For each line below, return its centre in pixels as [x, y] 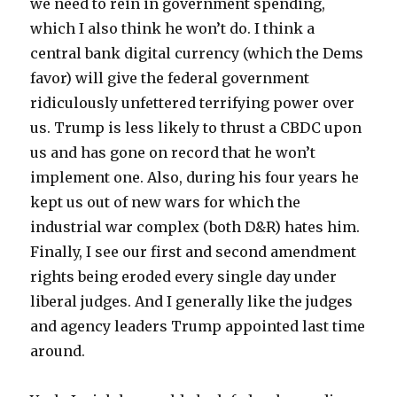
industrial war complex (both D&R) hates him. [195, 226]
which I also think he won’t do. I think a [173, 28]
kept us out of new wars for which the [166, 202]
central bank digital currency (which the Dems [197, 53]
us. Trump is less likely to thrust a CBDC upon [196, 127]
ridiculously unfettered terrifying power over [193, 102]
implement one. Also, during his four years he [195, 177]
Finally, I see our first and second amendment [194, 251]
